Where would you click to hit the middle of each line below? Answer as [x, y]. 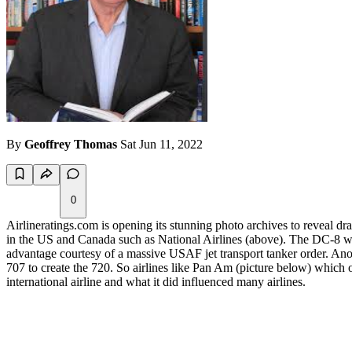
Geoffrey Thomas [71, 145]
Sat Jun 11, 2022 [161, 145]
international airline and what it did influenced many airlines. [156, 282]
